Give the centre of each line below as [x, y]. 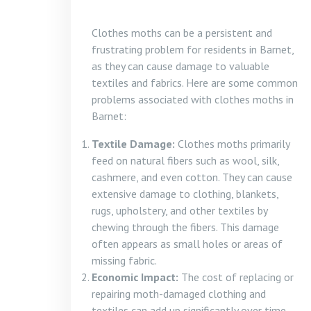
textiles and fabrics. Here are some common [195, 83]
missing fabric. [124, 260]
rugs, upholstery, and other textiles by [179, 210]
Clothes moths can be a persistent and [182, 33]
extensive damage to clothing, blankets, [185, 194]
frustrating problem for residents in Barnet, [193, 49]
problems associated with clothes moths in [193, 99]
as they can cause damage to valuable [180, 66]
